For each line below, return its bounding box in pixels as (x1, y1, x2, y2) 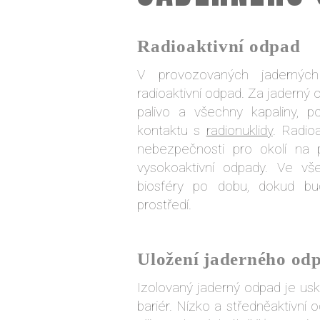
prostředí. (137, 196, 191, 213)
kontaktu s (137, 122, 206, 139)
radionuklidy (206, 122, 273, 139)
